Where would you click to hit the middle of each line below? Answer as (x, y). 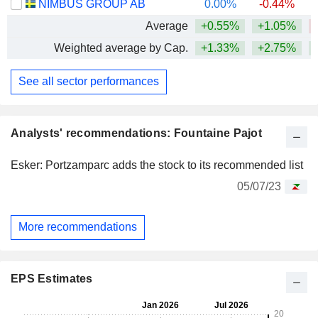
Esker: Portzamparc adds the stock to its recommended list (157, 165)
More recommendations (78, 227)
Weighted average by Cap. (121, 48)
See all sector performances (89, 82)
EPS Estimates (52, 279)
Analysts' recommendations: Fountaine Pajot (136, 133)
